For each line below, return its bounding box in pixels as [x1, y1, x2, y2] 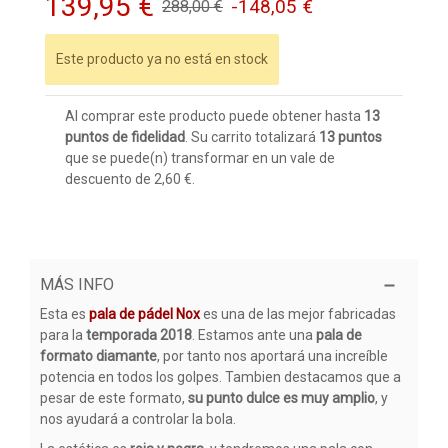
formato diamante [40, 347, 157, 364]
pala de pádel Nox [86, 305, 200, 322]
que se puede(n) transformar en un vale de [65, 149, 335, 166]
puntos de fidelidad [65, 128, 185, 145]
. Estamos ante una [192, 326, 316, 343]
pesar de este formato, [40, 389, 188, 406]
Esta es [40, 305, 86, 322]
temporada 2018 [86, 326, 192, 343]
